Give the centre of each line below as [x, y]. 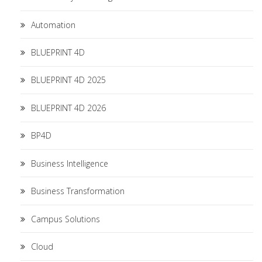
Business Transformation [78, 191]
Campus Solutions [65, 219]
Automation [53, 25]
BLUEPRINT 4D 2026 [68, 108]
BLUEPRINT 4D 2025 [68, 80]
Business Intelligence [70, 163]
